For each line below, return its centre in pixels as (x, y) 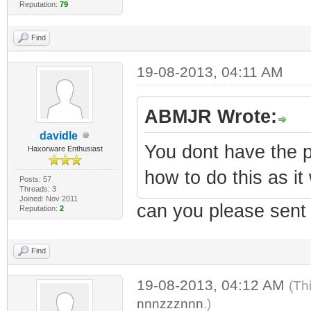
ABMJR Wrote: (210, 116)
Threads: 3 (37, 188)
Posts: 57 (35, 179)
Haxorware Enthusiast (66, 148)
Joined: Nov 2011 (48, 198)
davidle (58, 135)
